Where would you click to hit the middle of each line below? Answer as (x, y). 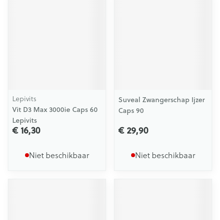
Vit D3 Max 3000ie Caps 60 (55, 110)
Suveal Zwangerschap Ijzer (162, 100)
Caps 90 (131, 110)
